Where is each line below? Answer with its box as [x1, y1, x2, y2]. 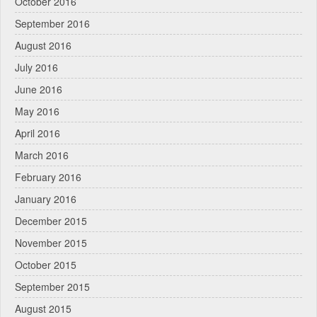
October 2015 [15, 257, 76, 272]
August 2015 [15, 301, 71, 316]
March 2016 [15, 147, 69, 162]
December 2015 [15, 213, 87, 228]
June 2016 [15, 81, 62, 96]
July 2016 [15, 59, 58, 74]
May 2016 [15, 103, 59, 118]
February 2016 [15, 169, 81, 184]
